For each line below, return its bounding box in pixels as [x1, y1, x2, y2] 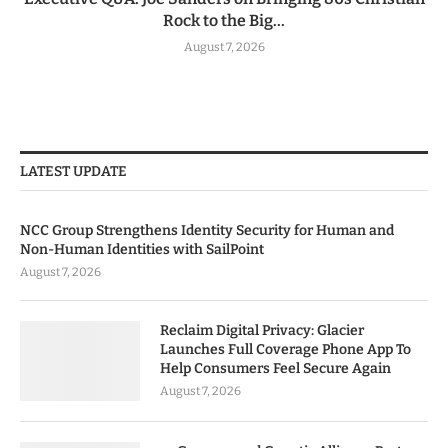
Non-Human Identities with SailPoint [20, 240, 264, 258]
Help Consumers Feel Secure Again [160, 359, 391, 377]
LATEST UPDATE [20, 162, 127, 180]
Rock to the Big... [163, 10, 285, 30]
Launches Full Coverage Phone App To [160, 340, 411, 358]
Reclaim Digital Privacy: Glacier [160, 321, 364, 339]
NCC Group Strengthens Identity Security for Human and [20, 221, 394, 239]
